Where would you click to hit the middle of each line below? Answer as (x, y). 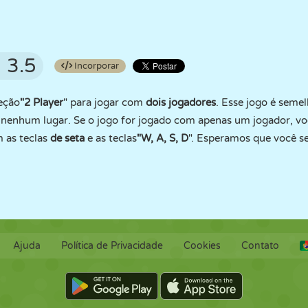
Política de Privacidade (112, 246)
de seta (67, 138)
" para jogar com (104, 102)
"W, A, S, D (163, 138)
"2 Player (42, 102)
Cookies (202, 246)
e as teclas (111, 138)
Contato (260, 246)
